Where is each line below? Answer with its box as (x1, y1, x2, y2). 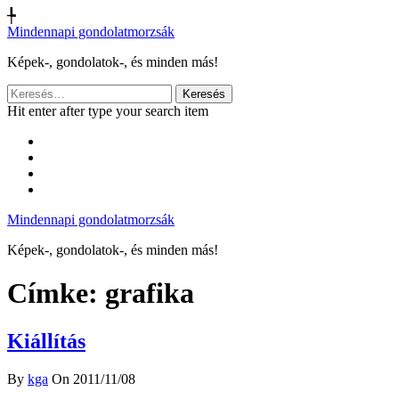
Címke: (7, 277, 105, 310)
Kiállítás (7, 329, 85, 353)
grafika (105, 277, 194, 310)
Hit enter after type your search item (7, 103, 208, 118)
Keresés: (6, 84, 54, 99)
